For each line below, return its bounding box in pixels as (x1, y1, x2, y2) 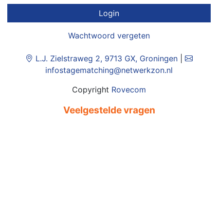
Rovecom (111, 85, 146, 94)
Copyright (72, 85, 111, 94)
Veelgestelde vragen (63, 104, 155, 116)
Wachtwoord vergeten (68, 31, 150, 40)
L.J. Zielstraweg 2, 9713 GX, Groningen (33, 54, 178, 63)
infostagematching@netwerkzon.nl (45, 65, 173, 75)
